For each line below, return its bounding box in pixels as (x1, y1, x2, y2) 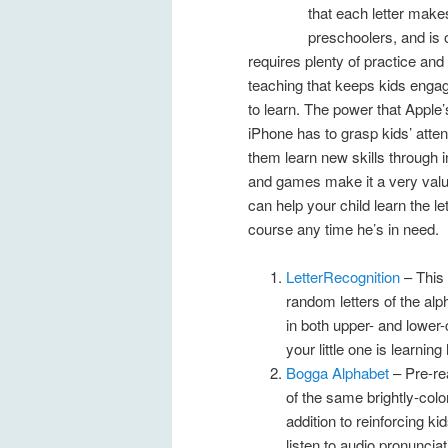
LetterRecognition (285, 266, 404, 288)
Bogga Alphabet (285, 362, 389, 384)
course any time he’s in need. (248, 217, 439, 239)
